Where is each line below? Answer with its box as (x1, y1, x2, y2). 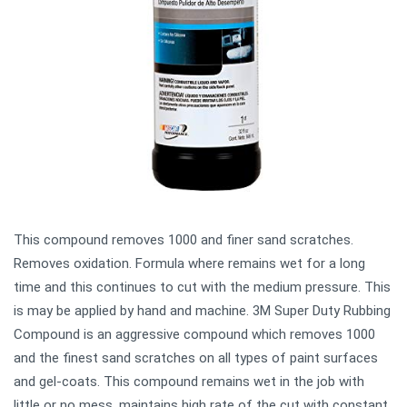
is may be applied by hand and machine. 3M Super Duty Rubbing (14, 302, 391, 319)
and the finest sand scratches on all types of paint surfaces (14, 349, 378, 366)
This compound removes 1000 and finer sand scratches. (14, 231, 353, 248)
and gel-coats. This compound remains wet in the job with (14, 372, 364, 390)
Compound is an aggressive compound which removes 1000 (14, 325, 375, 342)
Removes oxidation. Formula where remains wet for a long (14, 254, 365, 272)
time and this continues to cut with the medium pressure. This (14, 278, 391, 295)
